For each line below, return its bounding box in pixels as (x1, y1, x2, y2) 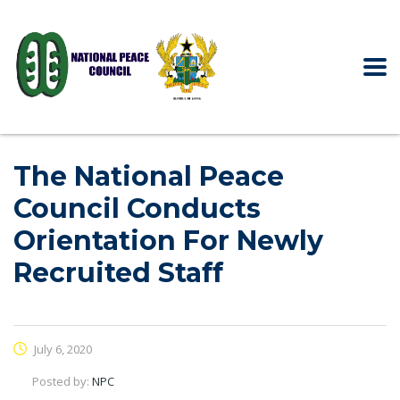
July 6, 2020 (31, 341, 92, 357)
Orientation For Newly (13, 224, 323, 257)
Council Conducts (13, 192, 261, 225)
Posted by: (32, 373, 92, 389)
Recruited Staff (13, 256, 223, 289)
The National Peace (13, 160, 284, 193)
